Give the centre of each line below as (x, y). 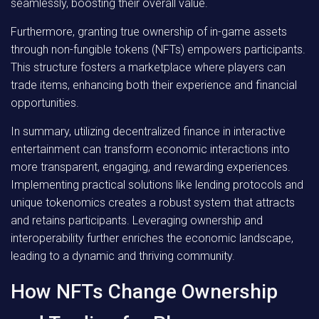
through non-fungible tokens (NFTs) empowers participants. (158, 49)
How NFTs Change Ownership (144, 292)
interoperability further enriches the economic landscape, (152, 238)
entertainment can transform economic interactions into (150, 149)
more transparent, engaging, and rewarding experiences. (151, 167)
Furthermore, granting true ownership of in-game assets (149, 32)
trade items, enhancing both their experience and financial (154, 85)
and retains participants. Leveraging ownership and (137, 220)
